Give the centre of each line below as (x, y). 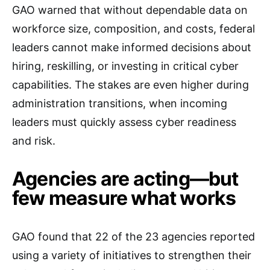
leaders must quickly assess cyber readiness (124, 122)
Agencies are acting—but (125, 179)
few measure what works (124, 198)
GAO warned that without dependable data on (130, 10)
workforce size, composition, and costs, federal (133, 29)
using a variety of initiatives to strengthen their (132, 255)
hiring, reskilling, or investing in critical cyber (125, 66)
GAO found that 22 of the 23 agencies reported (133, 237)
